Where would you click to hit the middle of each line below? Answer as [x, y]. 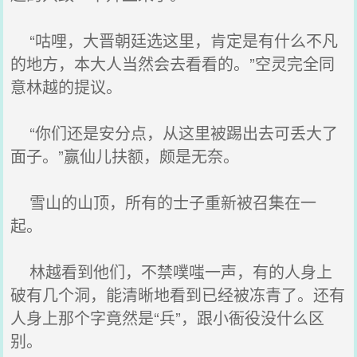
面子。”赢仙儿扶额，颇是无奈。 [125, 156]
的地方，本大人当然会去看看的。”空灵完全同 [173, 63]
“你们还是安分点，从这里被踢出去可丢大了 [175, 133]
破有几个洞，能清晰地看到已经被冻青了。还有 [178, 294]
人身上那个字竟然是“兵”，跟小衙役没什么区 [168, 318]
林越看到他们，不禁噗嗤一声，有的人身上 [172, 271]
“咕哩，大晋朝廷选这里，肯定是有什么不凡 [175, 40]
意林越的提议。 [67, 86]
